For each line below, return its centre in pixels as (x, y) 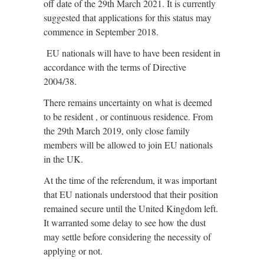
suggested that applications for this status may (128, 17)
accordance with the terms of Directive (115, 67)
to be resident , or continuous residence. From (128, 116)
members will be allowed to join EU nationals (128, 145)
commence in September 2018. (101, 32)
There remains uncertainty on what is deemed (128, 102)
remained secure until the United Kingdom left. (131, 208)
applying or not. (73, 251)
